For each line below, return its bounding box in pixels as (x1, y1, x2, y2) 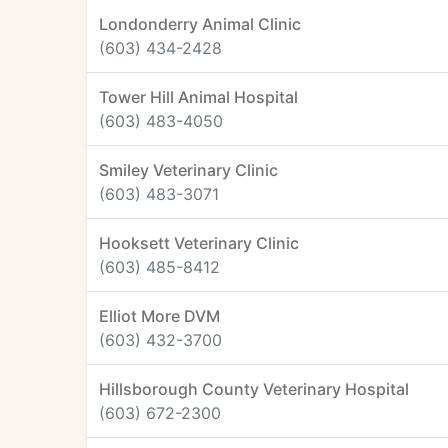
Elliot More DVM (99, 306, 220, 326)
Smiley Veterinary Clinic (99, 160, 278, 180)
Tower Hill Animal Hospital (99, 87, 298, 107)
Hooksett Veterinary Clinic (99, 233, 299, 253)
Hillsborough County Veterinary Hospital (99, 379, 409, 399)
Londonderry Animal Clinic (99, 14, 301, 34)
